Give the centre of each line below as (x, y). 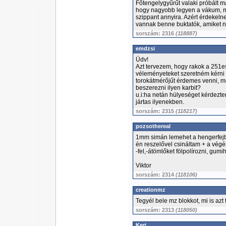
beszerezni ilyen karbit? (168, 88)
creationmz (151, 190)
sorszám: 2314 (156, 175)
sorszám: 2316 (156, 33)
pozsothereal (153, 126)
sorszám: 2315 (156, 111)
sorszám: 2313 (156, 210)
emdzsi (145, 48)
